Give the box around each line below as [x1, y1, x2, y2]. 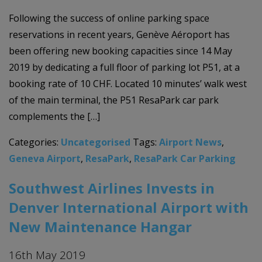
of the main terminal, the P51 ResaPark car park [9, 93, 219, 106]
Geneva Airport [9, 151, 81, 165]
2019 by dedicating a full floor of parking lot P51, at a [9, 60, 240, 74]
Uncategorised [61, 135, 130, 149]
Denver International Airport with [9, 197, 249, 217]
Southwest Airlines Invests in [9, 178, 215, 198]
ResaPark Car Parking [134, 151, 236, 165]
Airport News [159, 135, 222, 149]
